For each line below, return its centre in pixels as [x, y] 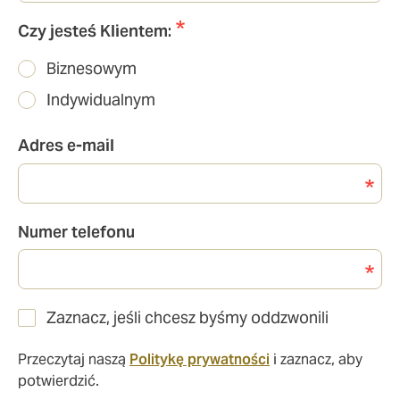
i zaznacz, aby [316, 359]
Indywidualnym [101, 100]
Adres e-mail [66, 146]
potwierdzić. [58, 380]
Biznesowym [92, 68]
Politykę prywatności [200, 359]
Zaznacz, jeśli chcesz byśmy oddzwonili [187, 317]
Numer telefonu [76, 231]
